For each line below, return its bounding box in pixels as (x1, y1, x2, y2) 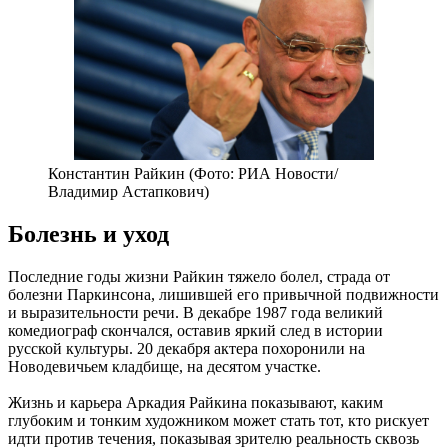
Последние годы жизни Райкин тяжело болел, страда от (8, 267, 390, 285)
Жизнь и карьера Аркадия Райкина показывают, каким (8, 393, 383, 411)
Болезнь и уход (8, 220, 169, 247)
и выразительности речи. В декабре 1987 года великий (8, 303, 383, 321)
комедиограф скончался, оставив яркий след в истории (8, 321, 383, 339)
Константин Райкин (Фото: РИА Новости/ (48, 164, 338, 182)
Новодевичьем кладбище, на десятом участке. (8, 357, 321, 375)
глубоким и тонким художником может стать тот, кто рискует (8, 411, 429, 429)
